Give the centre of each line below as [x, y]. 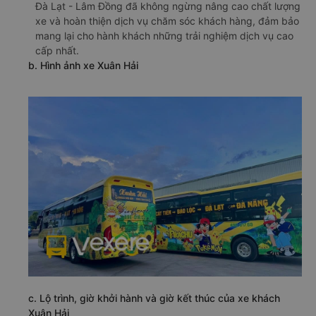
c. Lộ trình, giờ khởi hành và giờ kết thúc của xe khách [154, 298]
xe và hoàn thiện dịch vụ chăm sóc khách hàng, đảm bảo [167, 21]
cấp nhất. [57, 50]
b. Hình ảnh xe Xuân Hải [83, 65]
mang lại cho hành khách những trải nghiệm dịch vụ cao [164, 36]
